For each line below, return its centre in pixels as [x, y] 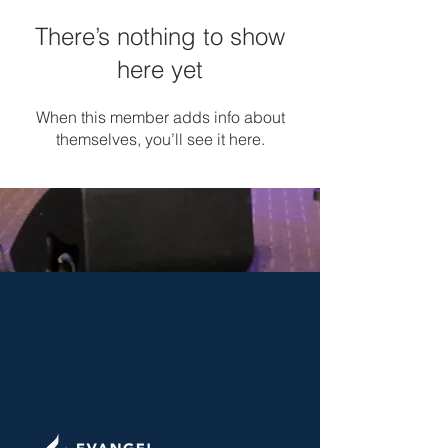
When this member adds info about [160, 117]
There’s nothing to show [160, 36]
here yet [160, 69]
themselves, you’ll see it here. [160, 139]
